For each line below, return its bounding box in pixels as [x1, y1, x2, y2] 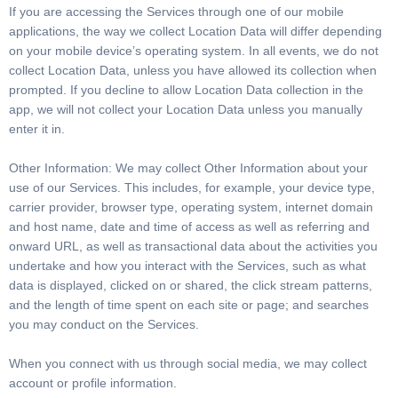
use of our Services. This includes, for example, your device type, [9, 180, 375, 195]
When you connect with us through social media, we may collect [9, 356, 367, 370]
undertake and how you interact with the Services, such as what [9, 259, 366, 273]
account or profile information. [9, 376, 177, 390]
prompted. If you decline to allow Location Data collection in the [9, 83, 363, 97]
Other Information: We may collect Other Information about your [9, 161, 368, 175]
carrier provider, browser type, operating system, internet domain [9, 200, 373, 214]
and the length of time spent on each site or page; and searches [9, 298, 369, 312]
